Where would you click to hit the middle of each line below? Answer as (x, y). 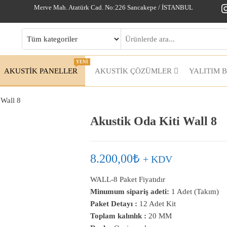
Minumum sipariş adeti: (129, 192)
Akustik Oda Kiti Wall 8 (153, 121)
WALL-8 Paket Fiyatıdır (127, 179)
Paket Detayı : (113, 204)
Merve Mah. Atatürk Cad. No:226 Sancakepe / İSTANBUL (113, 7)
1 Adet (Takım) (194, 192)
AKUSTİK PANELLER (41, 71)
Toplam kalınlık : (118, 216)
